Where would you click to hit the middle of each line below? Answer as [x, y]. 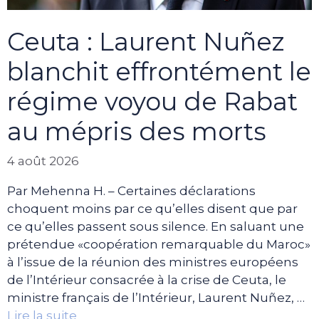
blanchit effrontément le [159, 71]
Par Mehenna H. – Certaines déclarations [131, 191]
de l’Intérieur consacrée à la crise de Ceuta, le [147, 280]
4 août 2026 [43, 161]
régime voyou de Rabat [152, 101]
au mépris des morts [137, 131]
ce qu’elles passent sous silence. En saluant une [156, 227]
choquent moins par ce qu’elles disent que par [152, 209]
